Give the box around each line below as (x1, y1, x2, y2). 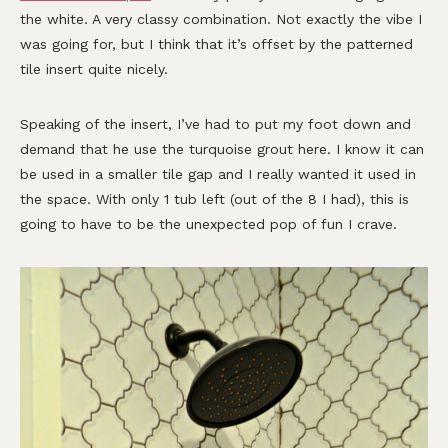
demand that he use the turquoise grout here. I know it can (20, 141, 424, 158)
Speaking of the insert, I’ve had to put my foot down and (20, 116, 411, 133)
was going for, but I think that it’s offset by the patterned (20, 36, 413, 53)
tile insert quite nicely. (20, 61, 168, 78)
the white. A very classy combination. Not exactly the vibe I (20, 11, 422, 28)
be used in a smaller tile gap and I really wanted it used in (20, 166, 416, 183)
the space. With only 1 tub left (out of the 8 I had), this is (20, 191, 409, 208)
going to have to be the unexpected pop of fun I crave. (20, 216, 397, 233)
